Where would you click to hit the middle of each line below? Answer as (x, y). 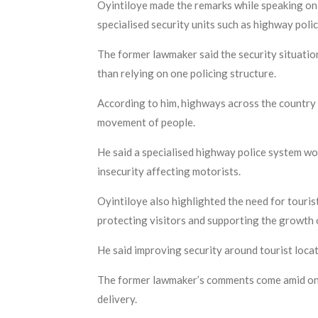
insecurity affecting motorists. (169, 171)
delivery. (117, 298)
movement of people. (146, 122)
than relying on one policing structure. (187, 73)
